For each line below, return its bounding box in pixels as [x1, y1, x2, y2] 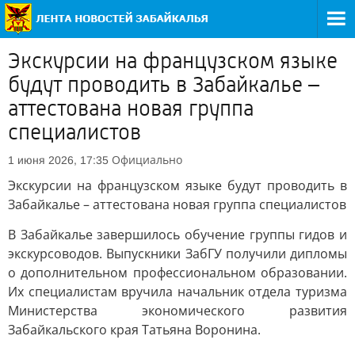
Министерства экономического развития [8, 302, 347, 319]
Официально [112, 152, 182, 167]
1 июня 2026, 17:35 [8, 154, 109, 166]
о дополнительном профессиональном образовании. [8, 264, 347, 281]
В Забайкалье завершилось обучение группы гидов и [8, 226, 347, 243]
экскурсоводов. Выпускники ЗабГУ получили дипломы [8, 245, 347, 262]
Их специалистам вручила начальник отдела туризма [8, 283, 347, 300]
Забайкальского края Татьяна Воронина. [8, 321, 261, 338]
